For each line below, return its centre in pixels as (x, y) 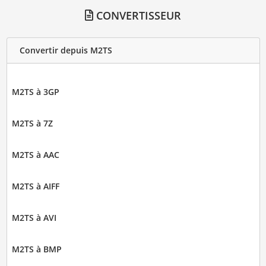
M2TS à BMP (37, 249)
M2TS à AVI (34, 217)
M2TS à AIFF (35, 186)
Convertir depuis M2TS (66, 50)
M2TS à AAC (35, 154)
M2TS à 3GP (35, 91)
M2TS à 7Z (32, 123)
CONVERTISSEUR (137, 15)
